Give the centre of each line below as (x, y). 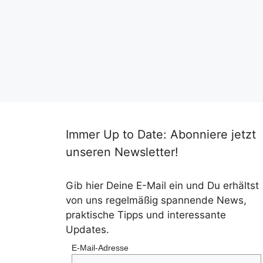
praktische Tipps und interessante (146, 215)
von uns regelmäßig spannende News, (156, 200)
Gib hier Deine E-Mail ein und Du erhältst (162, 186)
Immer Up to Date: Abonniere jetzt (161, 135)
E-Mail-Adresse (100, 248)
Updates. (87, 230)
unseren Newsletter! (122, 152)
